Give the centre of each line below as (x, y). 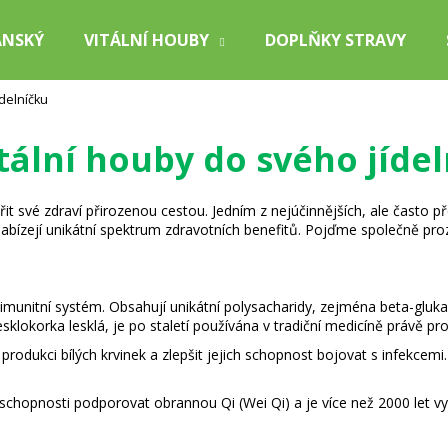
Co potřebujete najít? (141, 109)
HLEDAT (259, 186)
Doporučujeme (141, 275)
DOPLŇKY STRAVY (335, 40)
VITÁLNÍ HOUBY (146, 40)
